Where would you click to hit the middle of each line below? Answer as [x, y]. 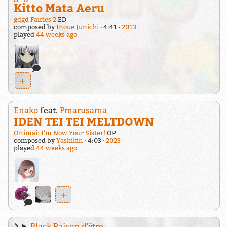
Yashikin [69, 141]
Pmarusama [83, 111]
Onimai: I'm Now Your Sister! [59, 133]
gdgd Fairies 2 [35, 19]
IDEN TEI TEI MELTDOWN [84, 121]
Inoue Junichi [77, 27]
